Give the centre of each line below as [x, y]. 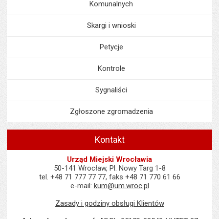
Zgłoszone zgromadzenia [111, 111]
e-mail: [82, 186]
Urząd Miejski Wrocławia [109, 159]
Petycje [111, 47]
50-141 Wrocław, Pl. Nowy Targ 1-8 [109, 168]
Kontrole [111, 68]
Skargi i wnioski [111, 25]
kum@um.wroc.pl [121, 186]
